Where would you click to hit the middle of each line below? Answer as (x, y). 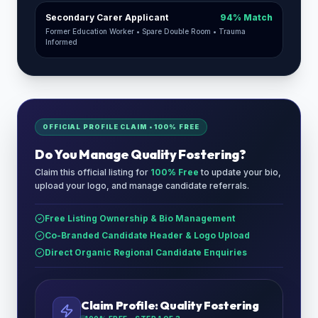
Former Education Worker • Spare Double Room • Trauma (146, 31)
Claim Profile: (121, 305)
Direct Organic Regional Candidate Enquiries (146, 252)
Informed (61, 42)
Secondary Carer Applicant (107, 17)
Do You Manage (83, 154)
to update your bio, (240, 172)
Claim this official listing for (93, 172)
